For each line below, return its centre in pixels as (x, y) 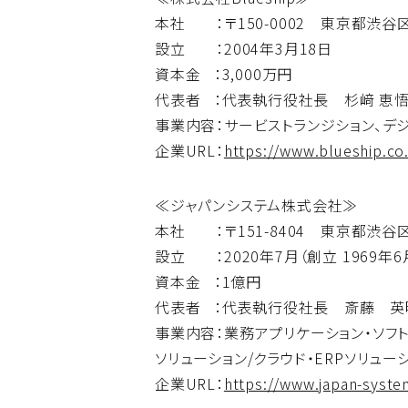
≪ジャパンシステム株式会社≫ (257, 205)
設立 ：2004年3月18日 (244, 49)
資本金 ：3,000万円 (224, 74)
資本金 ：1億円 (208, 282)
